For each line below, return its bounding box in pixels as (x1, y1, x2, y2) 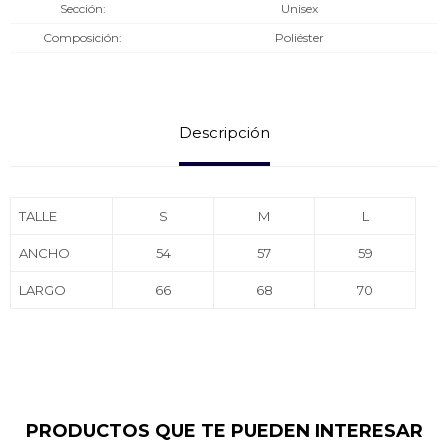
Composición (43, 30, 119, 45)
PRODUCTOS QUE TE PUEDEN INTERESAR (25, 420, 423, 442)
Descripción (178, 123, 270, 142)
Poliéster (274, 30, 324, 45)
